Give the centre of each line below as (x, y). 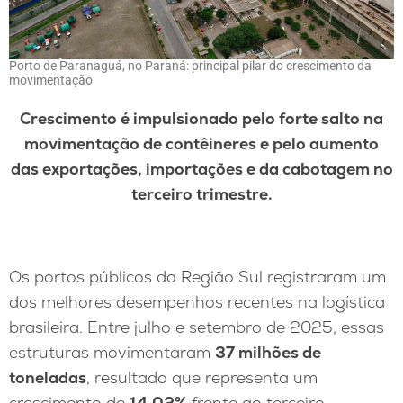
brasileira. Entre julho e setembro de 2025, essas (197, 327)
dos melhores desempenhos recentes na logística (197, 301)
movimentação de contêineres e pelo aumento (201, 144)
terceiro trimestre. (201, 194)
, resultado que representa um (202, 377)
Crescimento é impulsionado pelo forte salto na (201, 119)
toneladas (48, 377)
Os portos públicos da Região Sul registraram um (197, 276)
